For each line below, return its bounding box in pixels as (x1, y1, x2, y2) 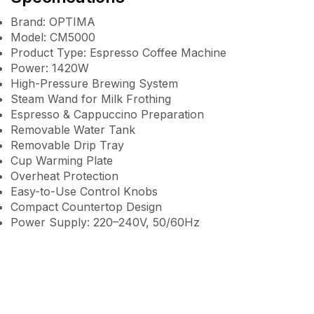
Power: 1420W (11, 60, 89, 75)
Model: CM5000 (11, 29, 95, 44)
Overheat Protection (11, 168, 118, 183)
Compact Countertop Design (11, 199, 162, 214)
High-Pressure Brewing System (11, 76, 178, 90)
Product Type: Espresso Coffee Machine (11, 45, 226, 60)
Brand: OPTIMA (11, 14, 95, 29)
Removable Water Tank (11, 122, 135, 137)
